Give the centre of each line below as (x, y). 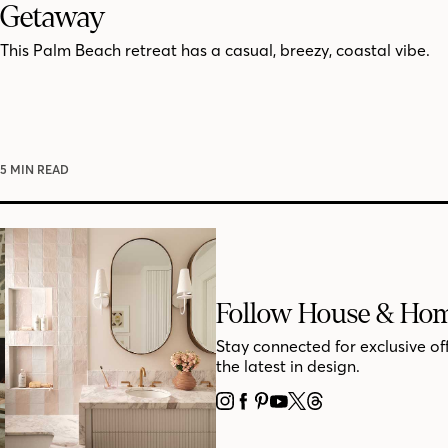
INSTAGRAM (269, 407)
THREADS (349, 407)
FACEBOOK (284, 407)
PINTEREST (302, 407)
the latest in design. (288, 366)
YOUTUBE (314, 407)
